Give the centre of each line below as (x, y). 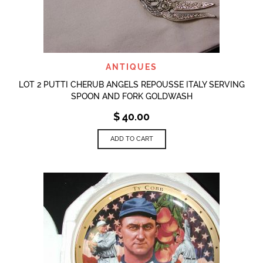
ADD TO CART (131, 139)
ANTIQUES (131, 67)
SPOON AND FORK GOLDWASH (131, 96)
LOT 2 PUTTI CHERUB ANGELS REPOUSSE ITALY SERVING (131, 84)
